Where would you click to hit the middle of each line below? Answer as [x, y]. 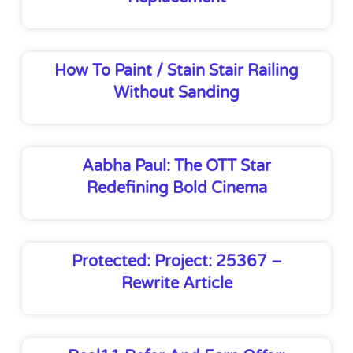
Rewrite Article [176, 283]
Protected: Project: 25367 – [176, 261]
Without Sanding [176, 93]
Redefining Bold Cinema [176, 188]
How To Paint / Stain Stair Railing [176, 71]
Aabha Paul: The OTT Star [176, 166]
